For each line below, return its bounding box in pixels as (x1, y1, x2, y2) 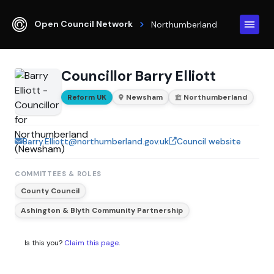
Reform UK (67, 92, 106, 102)
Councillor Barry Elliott (61, 67, 216, 85)
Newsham (126, 92, 163, 102)
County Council (21, 185, 80, 196)
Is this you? (24, 238, 64, 248)
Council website (177, 136, 241, 147)
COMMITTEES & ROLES (15, 169, 102, 178)
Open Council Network (34, 18, 133, 29)
